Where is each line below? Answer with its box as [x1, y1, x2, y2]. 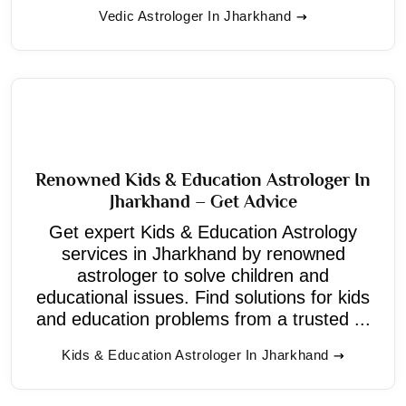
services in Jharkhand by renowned [61, 243, 345, 264]
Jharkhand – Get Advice [109, 190, 297, 211]
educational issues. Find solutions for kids [36, 286, 370, 307]
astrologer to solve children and [77, 265, 329, 285]
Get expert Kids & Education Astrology [49, 221, 357, 242]
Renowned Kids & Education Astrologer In [35, 169, 371, 189]
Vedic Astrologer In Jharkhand [99, 7, 292, 24]
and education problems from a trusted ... [35, 308, 371, 329]
